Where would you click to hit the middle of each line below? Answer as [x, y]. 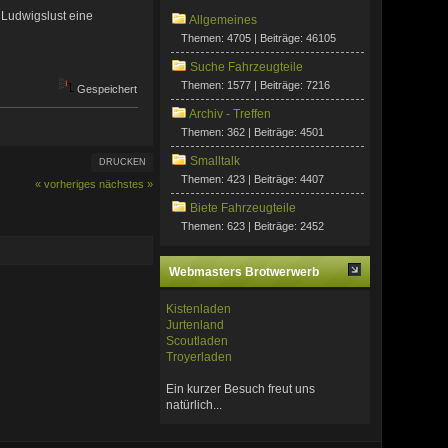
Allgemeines [223, 20]
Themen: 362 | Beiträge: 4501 [253, 132]
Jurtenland [195, 324]
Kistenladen [199, 308]
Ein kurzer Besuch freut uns [241, 388]
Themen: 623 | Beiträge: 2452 [253, 226]
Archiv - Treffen [230, 114]
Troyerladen [199, 356]
